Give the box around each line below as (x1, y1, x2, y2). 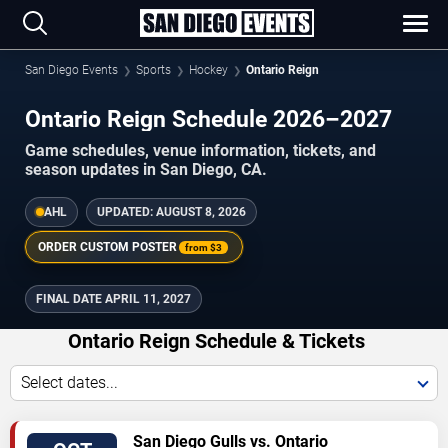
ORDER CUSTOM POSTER (38, 240, 177, 255)
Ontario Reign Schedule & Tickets (68, 329, 365, 354)
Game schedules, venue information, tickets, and (25, 141, 376, 161)
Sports (136, 63, 171, 77)
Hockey (189, 63, 228, 77)
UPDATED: (97, 205, 156, 220)
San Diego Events (25, 63, 118, 77)
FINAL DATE (36, 292, 102, 307)
